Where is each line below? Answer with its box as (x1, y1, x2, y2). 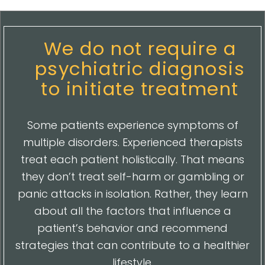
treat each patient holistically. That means (21, 152, 244, 167)
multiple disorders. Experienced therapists (22, 135, 243, 150)
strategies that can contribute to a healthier (15, 238, 250, 253)
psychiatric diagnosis (34, 56, 245, 82)
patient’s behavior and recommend (37, 221, 228, 236)
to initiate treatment (41, 76, 239, 102)
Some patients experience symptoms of (27, 118, 238, 133)
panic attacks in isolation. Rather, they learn (17, 186, 248, 202)
